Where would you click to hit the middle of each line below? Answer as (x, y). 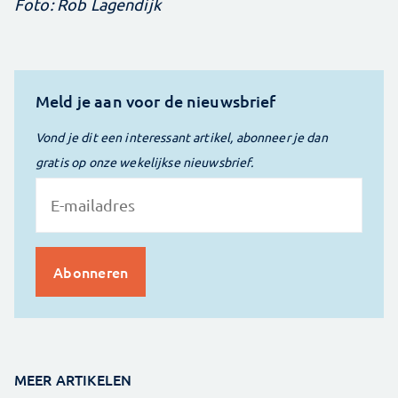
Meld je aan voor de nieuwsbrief (156, 101)
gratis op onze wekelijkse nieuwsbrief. (144, 162)
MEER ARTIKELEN (73, 380)
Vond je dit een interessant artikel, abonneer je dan (182, 137)
